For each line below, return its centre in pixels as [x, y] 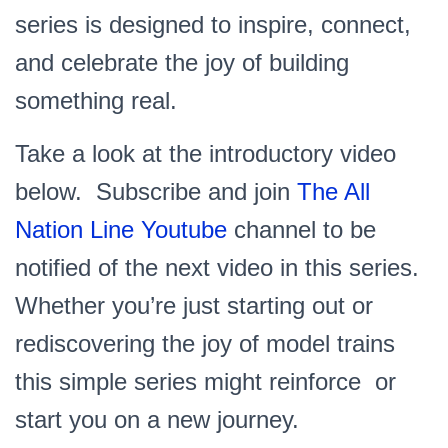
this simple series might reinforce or [205, 381]
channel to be [301, 229]
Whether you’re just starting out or [194, 305]
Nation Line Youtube [121, 229]
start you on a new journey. [157, 419]
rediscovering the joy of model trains [205, 343]
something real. [96, 100]
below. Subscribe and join [156, 191]
